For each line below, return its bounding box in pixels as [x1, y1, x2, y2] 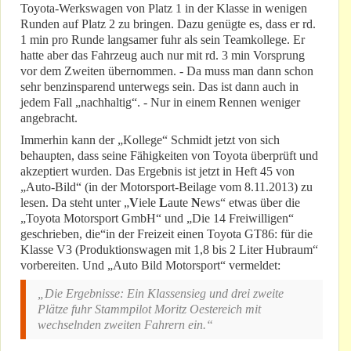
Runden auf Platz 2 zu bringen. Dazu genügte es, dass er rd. [20, 17, 316, 31]
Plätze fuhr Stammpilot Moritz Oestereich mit [38, 302, 261, 317]
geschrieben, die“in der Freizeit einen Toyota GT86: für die [20, 227, 313, 241]
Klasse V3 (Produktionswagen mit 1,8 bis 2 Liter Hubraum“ [20, 243, 318, 257]
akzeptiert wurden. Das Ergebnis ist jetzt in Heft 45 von [20, 165, 295, 179]
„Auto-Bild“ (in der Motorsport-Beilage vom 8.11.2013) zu [20, 180, 313, 194]
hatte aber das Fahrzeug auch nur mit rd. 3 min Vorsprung [20, 49, 305, 63]
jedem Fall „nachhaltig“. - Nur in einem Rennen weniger [20, 96, 300, 110]
